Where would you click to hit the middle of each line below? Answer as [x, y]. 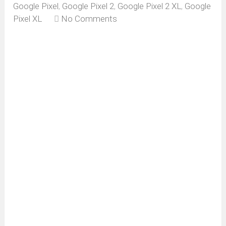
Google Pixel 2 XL [150, 6]
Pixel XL [28, 19]
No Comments [89, 19]
